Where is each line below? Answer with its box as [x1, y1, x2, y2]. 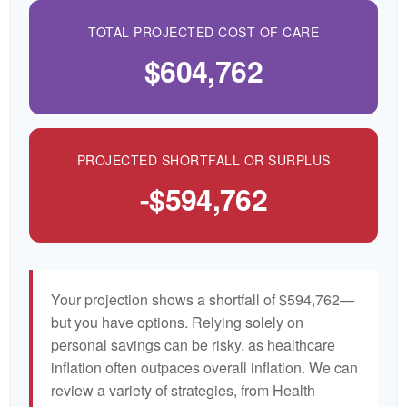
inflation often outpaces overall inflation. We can [51, 357, 358, 378]
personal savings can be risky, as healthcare [51, 334, 335, 355]
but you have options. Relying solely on [51, 312, 303, 333]
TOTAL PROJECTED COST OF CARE [88, 23, 319, 41]
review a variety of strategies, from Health [51, 380, 315, 401]
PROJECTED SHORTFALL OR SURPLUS [76, 151, 331, 169]
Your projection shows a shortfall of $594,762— [51, 289, 354, 310]
